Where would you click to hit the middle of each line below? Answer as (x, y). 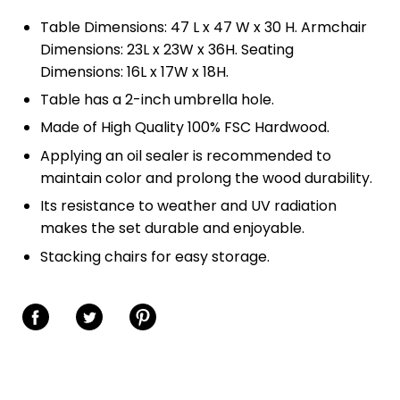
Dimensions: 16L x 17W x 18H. (134, 71)
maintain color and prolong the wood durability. (206, 178)
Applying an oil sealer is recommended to (186, 155)
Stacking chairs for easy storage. (155, 256)
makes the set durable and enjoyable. (172, 229)
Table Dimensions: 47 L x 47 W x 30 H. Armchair (204, 27)
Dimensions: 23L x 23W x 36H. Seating (167, 49)
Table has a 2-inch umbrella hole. (157, 99)
